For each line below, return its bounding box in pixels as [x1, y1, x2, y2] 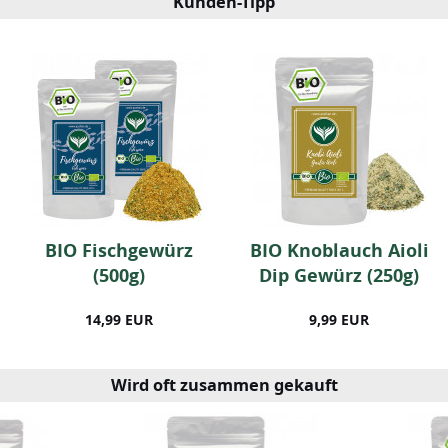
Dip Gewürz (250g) [259, 263, 419, 289]
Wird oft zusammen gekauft [110, 374, 338, 397]
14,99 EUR [85, 310, 153, 330]
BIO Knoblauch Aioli [249, 238, 429, 264]
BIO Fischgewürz [45, 238, 193, 264]
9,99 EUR [309, 310, 369, 330]
